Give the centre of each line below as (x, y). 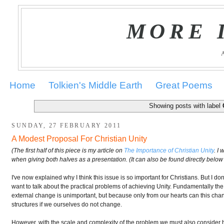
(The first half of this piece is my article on (68, 150)
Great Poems (184, 85)
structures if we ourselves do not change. (67, 204)
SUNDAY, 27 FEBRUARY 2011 (66, 126)
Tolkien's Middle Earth (96, 85)
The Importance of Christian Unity (169, 150)
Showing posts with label (186, 106)
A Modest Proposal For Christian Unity (79, 139)
